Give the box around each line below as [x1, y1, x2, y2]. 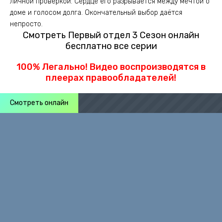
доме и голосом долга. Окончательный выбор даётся [10, 8, 182, 17]
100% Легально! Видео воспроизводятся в [16, 61, 206, 72]
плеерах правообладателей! [46, 72, 176, 83]
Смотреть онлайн [10, 99, 68, 107]
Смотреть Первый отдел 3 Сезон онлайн [23, 30, 199, 41]
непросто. [10, 20, 43, 28]
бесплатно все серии [65, 41, 157, 52]
